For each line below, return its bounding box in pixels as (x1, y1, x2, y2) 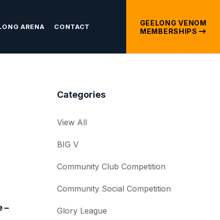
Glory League (57, 206, 107, 216)
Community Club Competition (57, 162, 165, 171)
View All (57, 117, 87, 127)
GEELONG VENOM (139, 18, 207, 27)
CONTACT (54, 22, 90, 30)
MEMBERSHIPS (140, 27, 199, 35)
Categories (57, 89, 106, 100)
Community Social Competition (57, 184, 171, 193)
